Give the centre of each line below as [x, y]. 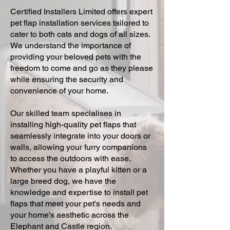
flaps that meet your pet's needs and [75, 204]
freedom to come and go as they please [82, 68]
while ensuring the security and [67, 79]
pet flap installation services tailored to [80, 23]
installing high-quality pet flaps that [73, 124]
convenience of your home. [59, 91]
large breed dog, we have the [63, 181]
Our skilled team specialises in [66, 113]
